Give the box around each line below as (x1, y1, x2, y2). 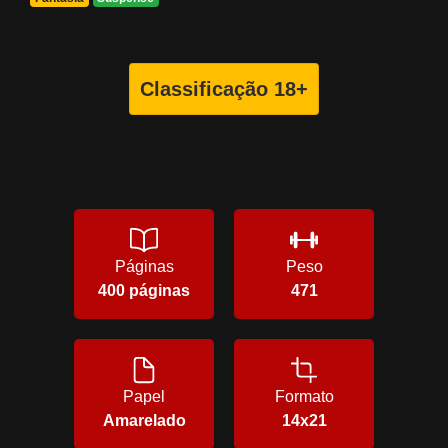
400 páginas (98, 282, 190, 300)
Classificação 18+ (140, 78, 308, 101)
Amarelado (102, 412, 186, 430)
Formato (274, 388, 334, 406)
